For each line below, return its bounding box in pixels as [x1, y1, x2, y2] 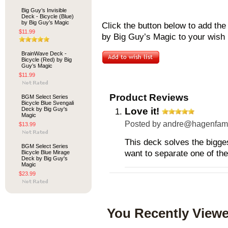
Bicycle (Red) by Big [21, 56, 72, 63]
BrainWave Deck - [21, 50, 67, 56]
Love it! [125, 106, 159, 117]
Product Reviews [109, 92, 189, 103]
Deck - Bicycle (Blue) [21, 13, 74, 19]
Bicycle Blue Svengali [21, 100, 74, 106]
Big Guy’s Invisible [21, 7, 67, 13]
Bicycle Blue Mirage [21, 149, 70, 155]
